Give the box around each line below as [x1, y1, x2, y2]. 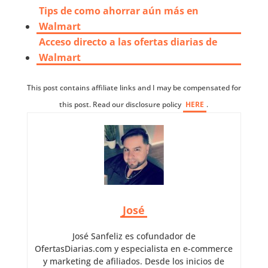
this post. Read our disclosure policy [59, 99, 184, 110]
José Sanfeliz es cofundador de [72, 230, 196, 242]
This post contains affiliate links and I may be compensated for [26, 83, 241, 93]
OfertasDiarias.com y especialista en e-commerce [35, 243, 233, 255]
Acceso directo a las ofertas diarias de [38, 35, 217, 49]
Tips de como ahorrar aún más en [38, 4, 199, 18]
